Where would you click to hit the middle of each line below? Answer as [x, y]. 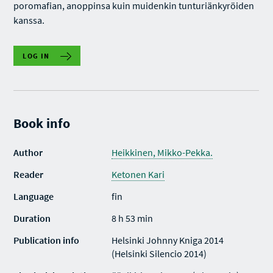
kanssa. [29, 20]
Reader [29, 174]
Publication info [47, 240]
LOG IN [36, 56]
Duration [32, 218]
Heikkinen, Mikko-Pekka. [162, 152]
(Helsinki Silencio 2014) [159, 253]
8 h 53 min [133, 218]
